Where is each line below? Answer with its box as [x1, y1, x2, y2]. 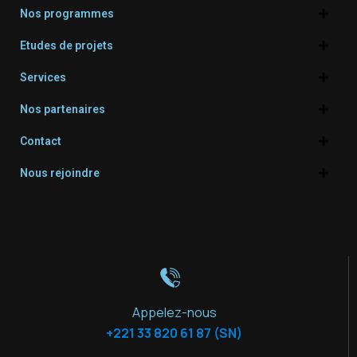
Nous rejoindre [20, 167, 100, 179]
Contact [20, 135, 61, 147]
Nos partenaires [20, 103, 105, 116]
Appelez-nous [131, 304, 217, 321]
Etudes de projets [20, 39, 113, 52]
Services [20, 71, 66, 84]
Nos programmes [20, 7, 114, 20]
